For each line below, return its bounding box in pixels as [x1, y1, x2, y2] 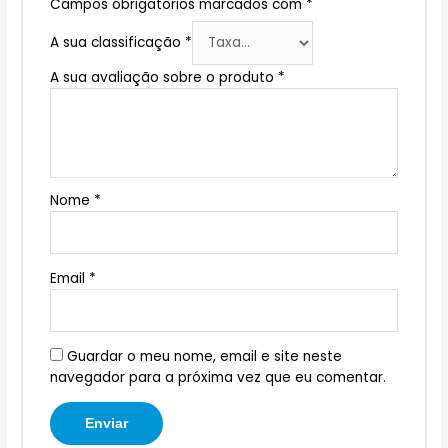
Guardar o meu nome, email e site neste [67, 346, 343, 366]
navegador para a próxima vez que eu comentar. [50, 367, 387, 387]
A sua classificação [50, 33, 186, 53]
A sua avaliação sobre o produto [50, 67, 279, 87]
